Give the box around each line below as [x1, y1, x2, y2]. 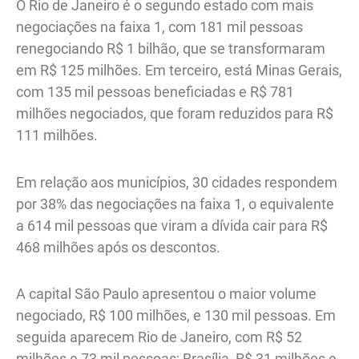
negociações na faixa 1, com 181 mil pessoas [16, 18, 303, 36]
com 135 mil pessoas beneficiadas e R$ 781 [16, 83, 294, 101]
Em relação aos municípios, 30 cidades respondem [16, 173, 337, 191]
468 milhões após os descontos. [16, 238, 224, 256]
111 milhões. [16, 127, 98, 144]
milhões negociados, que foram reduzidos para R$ [16, 105, 333, 123]
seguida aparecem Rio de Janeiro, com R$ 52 [16, 329, 302, 346]
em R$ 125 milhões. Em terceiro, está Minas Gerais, [16, 62, 342, 79]
